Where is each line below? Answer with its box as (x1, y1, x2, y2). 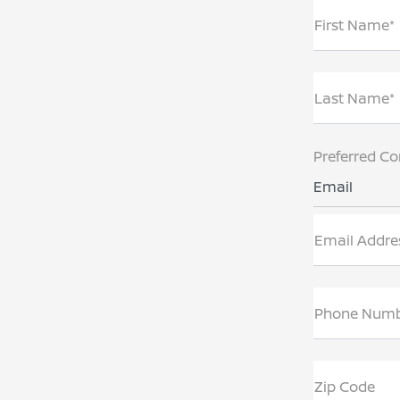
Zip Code (314, 377, 375, 396)
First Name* (314, 15, 395, 35)
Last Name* (314, 88, 395, 108)
